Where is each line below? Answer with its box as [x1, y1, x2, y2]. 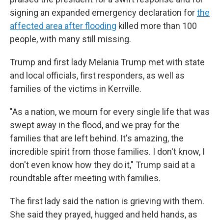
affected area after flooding [10, 21, 116, 31]
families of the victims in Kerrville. [10, 83, 141, 94]
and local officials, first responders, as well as [10, 70, 185, 81]
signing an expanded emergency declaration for [10, 7, 197, 18]
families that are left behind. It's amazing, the [10, 133, 184, 143]
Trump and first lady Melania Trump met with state [10, 57, 205, 67]
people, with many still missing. [10, 34, 131, 44]
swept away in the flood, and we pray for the [10, 120, 180, 130]
